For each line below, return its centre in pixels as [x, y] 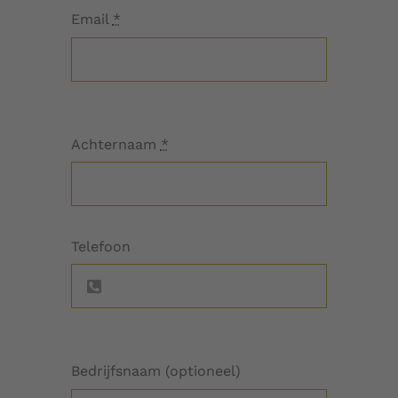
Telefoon [100, 246]
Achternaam [115, 144]
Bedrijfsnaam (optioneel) [155, 371]
